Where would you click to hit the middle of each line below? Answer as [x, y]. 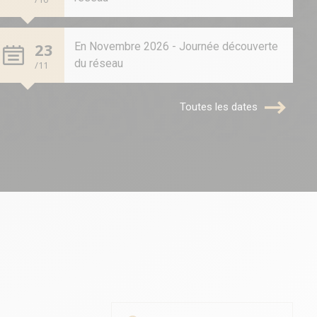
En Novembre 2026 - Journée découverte [176, 46]
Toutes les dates [219, 107]
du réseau [98, 63]
